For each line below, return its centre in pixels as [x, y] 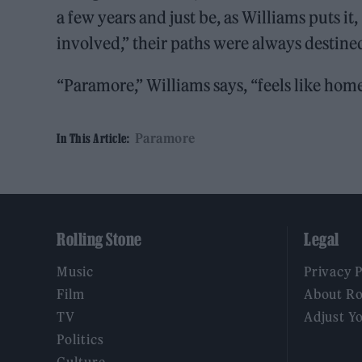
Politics [80, 339]
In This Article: [93, 138]
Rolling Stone [99, 239]
